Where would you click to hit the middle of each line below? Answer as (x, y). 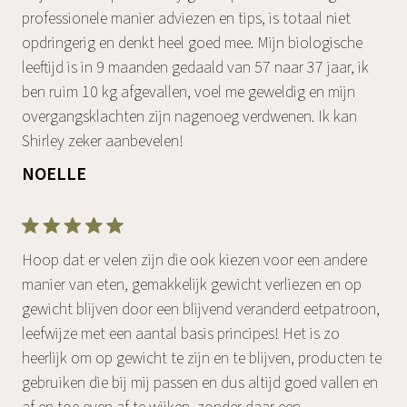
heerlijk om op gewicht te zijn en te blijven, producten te (202, 358)
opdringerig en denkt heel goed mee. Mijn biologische (192, 43)
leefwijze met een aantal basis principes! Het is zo (181, 333)
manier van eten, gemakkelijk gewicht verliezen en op (192, 284)
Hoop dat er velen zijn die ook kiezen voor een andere (194, 260)
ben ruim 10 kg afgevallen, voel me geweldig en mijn (189, 92)
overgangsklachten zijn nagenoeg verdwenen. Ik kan (189, 116)
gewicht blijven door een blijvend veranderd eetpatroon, (201, 309)
